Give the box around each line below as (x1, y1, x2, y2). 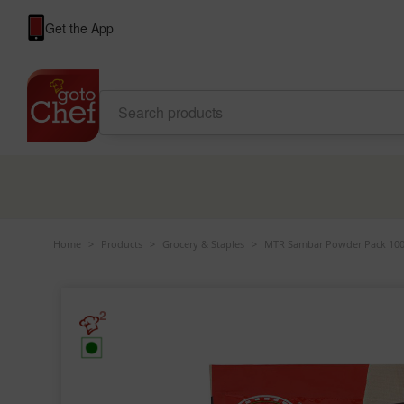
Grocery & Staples (161, 237, 244, 251)
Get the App (44, 19, 114, 37)
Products (100, 237, 142, 251)
